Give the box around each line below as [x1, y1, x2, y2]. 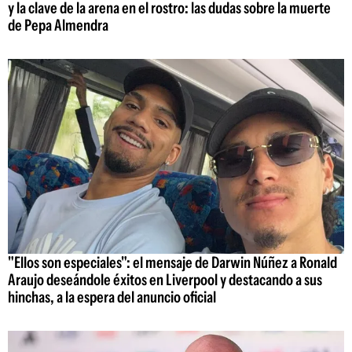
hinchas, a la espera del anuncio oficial [8, 288, 216, 307]
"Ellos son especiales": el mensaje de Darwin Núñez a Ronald [8, 253, 337, 273]
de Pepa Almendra [8, 15, 108, 35]
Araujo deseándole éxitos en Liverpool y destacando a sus [8, 270, 322, 290]
